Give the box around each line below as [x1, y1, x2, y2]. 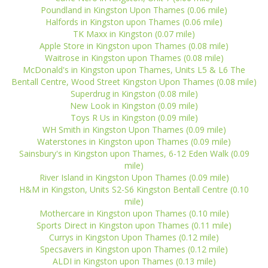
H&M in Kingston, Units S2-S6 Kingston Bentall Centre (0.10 [19, 184, 249, 195]
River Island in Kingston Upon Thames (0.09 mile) [39, 172, 229, 183]
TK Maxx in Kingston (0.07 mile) [73, 28, 195, 39]
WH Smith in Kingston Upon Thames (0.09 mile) [42, 124, 226, 135]
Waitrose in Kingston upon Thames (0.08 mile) [44, 52, 224, 63]
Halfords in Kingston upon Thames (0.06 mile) [45, 16, 223, 28]
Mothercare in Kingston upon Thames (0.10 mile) [39, 208, 229, 219]
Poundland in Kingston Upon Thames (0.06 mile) [41, 4, 227, 16]
